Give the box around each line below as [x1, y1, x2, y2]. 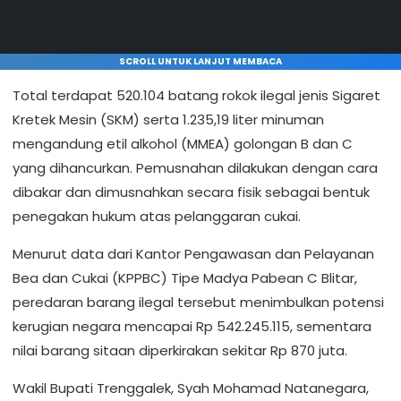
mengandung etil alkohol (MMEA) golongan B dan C [13, 133, 353, 153]
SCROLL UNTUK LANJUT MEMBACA [119, 54, 282, 68]
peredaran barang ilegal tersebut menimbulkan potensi [13, 292, 384, 311]
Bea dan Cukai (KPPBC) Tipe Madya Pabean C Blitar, [13, 268, 357, 287]
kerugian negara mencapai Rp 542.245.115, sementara [13, 316, 371, 336]
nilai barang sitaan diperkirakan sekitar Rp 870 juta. [13, 340, 347, 360]
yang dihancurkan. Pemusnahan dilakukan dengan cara [13, 158, 378, 177]
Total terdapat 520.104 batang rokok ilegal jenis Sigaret [13, 85, 380, 105]
